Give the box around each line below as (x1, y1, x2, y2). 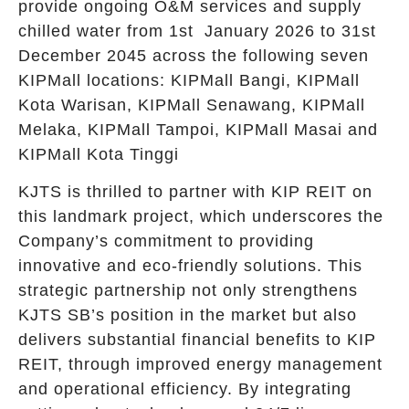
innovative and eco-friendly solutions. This (18, 257, 362, 276)
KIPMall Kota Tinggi (18, 144, 179, 163)
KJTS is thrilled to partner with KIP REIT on (18, 183, 372, 202)
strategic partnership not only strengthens (18, 281, 358, 300)
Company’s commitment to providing (18, 232, 314, 251)
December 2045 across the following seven (18, 46, 369, 65)
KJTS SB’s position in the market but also (18, 306, 357, 325)
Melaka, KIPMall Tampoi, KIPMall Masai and (18, 120, 378, 139)
